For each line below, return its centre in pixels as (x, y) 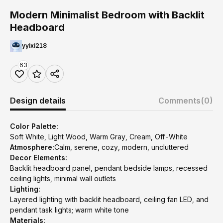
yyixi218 (34, 46)
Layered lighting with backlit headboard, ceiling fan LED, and (109, 199)
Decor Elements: (39, 158)
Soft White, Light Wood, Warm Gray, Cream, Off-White (99, 137)
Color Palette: (34, 126)
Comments (179, 101)
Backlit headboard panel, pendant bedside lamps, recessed (109, 168)
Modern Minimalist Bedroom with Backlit (107, 15)
